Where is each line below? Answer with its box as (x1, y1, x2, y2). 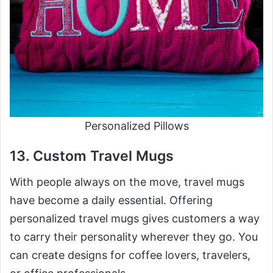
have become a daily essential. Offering (10, 193, 213, 207)
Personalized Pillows (84, 119, 189, 133)
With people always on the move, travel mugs (10, 175, 244, 188)
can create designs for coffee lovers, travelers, (10, 248, 250, 261)
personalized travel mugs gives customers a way (10, 211, 260, 225)
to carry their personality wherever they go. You (10, 230, 258, 243)
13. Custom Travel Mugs (10, 147, 174, 165)
